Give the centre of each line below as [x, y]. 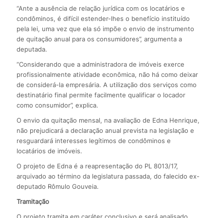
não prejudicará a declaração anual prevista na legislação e [105, 130]
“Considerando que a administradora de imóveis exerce [100, 64]
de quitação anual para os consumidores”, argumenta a [99, 39]
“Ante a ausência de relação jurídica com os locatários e [100, 8]
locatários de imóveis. [49, 151]
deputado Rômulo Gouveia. [57, 186]
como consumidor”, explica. [57, 105]
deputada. [32, 49]
